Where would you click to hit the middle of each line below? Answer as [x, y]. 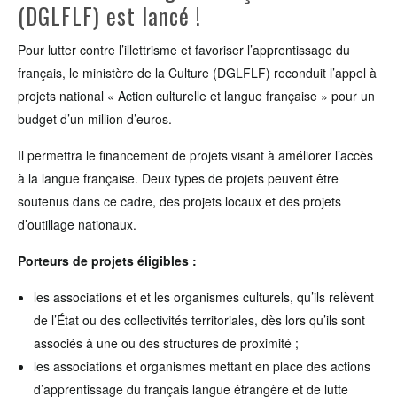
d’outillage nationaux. [77, 224]
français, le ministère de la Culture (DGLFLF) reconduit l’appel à [197, 73]
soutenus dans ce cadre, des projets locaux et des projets [179, 201]
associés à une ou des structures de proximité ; [166, 343]
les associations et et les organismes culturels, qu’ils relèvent [204, 297]
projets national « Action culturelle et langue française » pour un [196, 96]
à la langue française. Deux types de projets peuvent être [178, 178]
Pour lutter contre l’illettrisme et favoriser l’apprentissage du [184, 50]
